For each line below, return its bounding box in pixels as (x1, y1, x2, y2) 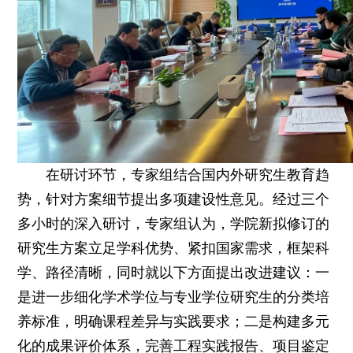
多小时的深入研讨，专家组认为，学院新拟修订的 (17, 215, 330, 232)
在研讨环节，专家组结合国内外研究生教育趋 (46, 166, 330, 183)
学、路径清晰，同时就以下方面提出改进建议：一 (17, 264, 330, 281)
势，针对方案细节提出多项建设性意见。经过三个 (17, 191, 330, 207)
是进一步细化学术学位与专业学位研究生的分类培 (17, 288, 330, 305)
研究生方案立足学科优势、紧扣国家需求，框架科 (17, 240, 330, 256)
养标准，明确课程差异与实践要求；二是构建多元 (17, 313, 330, 329)
